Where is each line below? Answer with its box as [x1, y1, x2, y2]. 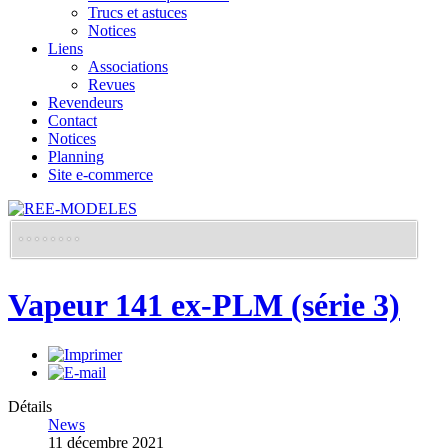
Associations [88, 58, 168, 75]
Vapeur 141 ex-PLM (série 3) [8, 287, 400, 324]
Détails [8, 397, 52, 415]
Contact [48, 112, 97, 129]
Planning [48, 148, 104, 165]
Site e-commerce [48, 166, 153, 183]
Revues [88, 76, 135, 93]
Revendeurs [48, 94, 123, 111]
